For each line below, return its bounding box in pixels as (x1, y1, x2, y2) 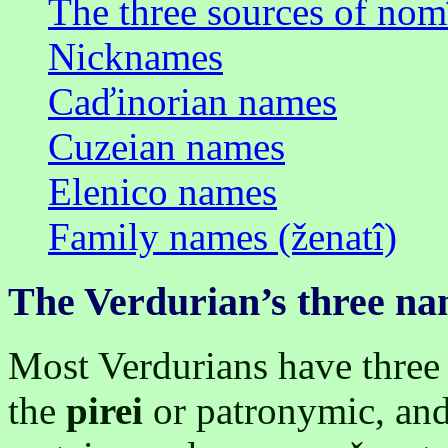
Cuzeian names (48, 124, 285, 168)
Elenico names (48, 169, 277, 213)
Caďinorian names (48, 79, 337, 123)
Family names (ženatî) (48, 214, 397, 258)
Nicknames (48, 34, 223, 78)
